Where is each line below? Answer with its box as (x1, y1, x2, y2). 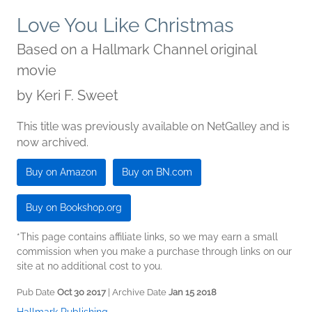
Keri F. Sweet (36, 87, 118, 104)
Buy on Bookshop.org (26, 202, 122, 214)
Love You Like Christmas (17, 14, 234, 38)
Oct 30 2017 (57, 287, 106, 298)
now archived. (17, 136, 88, 150)
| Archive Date (106, 287, 169, 298)
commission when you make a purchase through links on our (17, 246, 292, 258)
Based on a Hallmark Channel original (17, 41, 256, 58)
